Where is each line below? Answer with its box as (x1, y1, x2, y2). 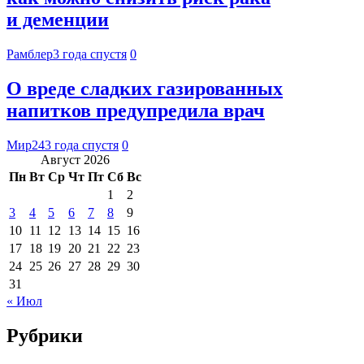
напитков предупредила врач (6, 99, 265, 121)
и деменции (6, 9, 109, 31)
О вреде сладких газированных (6, 77, 283, 99)
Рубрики (6, 324, 83, 346)
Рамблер (6, 46, 53, 61)
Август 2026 (41, 152, 110, 167)
